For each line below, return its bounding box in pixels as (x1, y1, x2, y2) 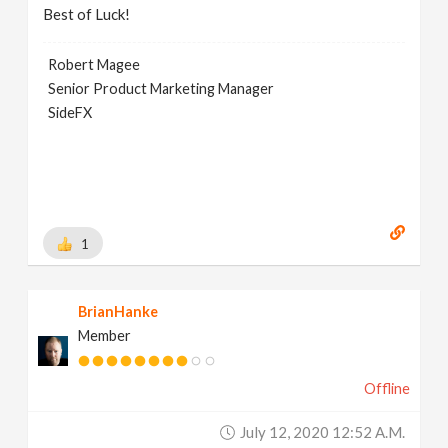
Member (78, 327, 132, 344)
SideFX (48, 104, 93, 121)
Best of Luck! (43, 5, 131, 23)
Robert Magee (48, 56, 141, 73)
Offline (363, 380, 410, 397)
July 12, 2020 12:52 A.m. (239, 423, 405, 441)
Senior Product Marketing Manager (48, 80, 275, 97)
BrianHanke (78, 303, 159, 320)
